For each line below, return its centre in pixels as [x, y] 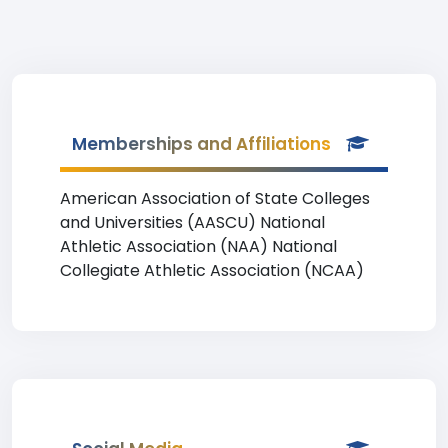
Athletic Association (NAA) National [198, 246]
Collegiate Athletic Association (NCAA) [212, 270]
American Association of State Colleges [215, 198]
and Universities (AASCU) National [192, 222]
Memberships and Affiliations [201, 144]
